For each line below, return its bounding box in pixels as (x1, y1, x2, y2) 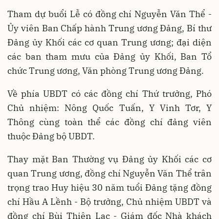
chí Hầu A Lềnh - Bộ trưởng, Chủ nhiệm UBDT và (7, 196, 212, 208)
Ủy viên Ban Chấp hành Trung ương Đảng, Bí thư (7, 22, 212, 34)
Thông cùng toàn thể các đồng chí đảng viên (7, 116, 212, 128)
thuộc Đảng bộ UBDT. (7, 131, 95, 142)
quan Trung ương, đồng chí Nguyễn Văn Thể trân (7, 168, 212, 179)
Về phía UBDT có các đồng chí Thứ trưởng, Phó (7, 88, 212, 100)
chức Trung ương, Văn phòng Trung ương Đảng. (7, 65, 204, 77)
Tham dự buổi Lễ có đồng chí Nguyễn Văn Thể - (7, 8, 212, 20)
